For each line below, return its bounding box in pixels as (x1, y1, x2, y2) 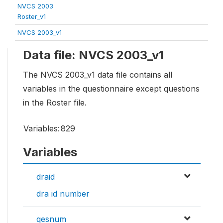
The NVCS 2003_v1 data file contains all (23, 70, 172, 80)
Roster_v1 (17, 12, 46, 20)
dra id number (36, 189, 90, 199)
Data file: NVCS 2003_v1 (23, 48, 164, 62)
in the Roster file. (23, 98, 87, 108)
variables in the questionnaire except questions (23, 84, 200, 94)
